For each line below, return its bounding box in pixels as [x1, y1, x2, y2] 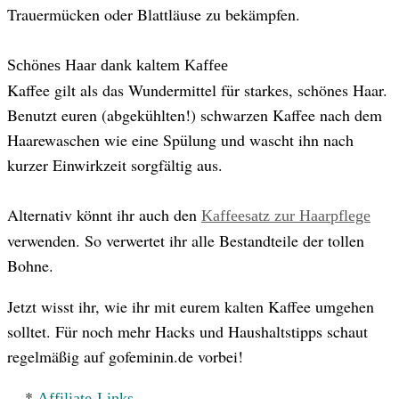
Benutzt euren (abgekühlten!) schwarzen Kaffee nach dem [7, 103, 382, 126]
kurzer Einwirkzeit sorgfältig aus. [7, 153, 223, 175]
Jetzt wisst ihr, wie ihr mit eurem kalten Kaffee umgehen [7, 295, 374, 317]
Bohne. [7, 254, 53, 276]
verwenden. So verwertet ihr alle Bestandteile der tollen [7, 229, 364, 251]
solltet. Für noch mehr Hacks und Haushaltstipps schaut [7, 320, 368, 342]
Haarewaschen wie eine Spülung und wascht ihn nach [7, 128, 354, 151]
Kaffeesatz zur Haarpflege [201, 206, 370, 224]
